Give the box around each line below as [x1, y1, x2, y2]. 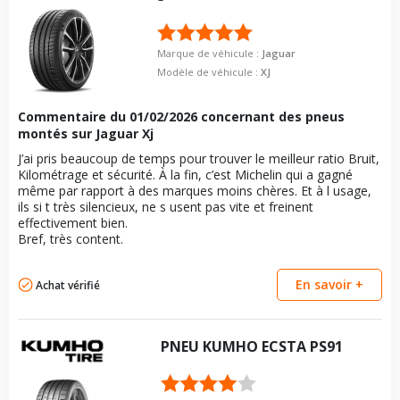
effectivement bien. [18, 214, 128, 231]
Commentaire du [18, 108, 129, 125]
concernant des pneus [197, 108, 345, 125]
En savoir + [296, 276, 363, 293]
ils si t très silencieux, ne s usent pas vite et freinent [18, 198, 313, 215]
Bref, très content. [18, 230, 123, 247]
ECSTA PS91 [262, 337, 343, 356]
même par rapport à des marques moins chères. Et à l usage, [18, 182, 371, 199]
